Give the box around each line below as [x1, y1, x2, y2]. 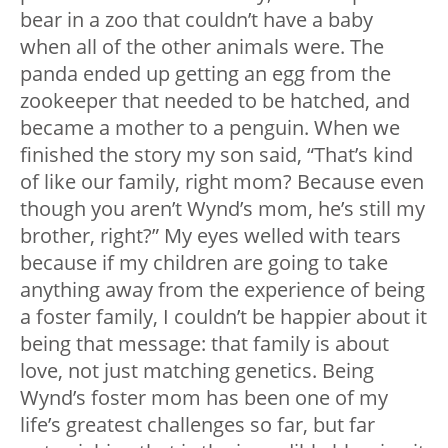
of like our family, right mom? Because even [20, 168, 424, 196]
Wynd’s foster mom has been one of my [20, 384, 388, 412]
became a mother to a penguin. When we [20, 114, 400, 142]
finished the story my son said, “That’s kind [20, 141, 413, 169]
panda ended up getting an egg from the [20, 60, 391, 88]
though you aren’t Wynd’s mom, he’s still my [20, 195, 425, 223]
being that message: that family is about [20, 330, 389, 358]
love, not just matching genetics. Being [20, 357, 374, 385]
